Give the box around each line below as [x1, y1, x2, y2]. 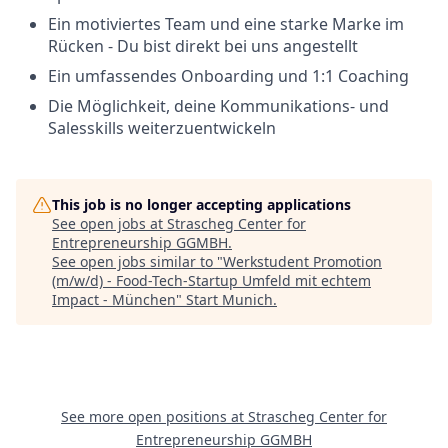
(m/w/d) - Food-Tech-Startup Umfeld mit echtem [52, 271, 371, 290]
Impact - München [52, 290, 176, 309]
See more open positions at [61, 407, 248, 426]
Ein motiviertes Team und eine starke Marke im [48, 13, 404, 35]
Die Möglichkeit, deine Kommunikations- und [48, 95, 389, 117]
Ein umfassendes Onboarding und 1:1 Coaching [48, 65, 409, 87]
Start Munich [186, 290, 273, 309]
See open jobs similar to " [52, 252, 223, 271]
